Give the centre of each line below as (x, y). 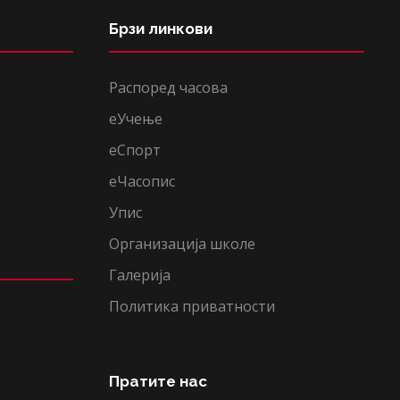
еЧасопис (142, 181)
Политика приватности (192, 306)
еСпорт (135, 150)
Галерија (140, 275)
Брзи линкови (161, 29)
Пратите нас (158, 381)
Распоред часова (168, 87)
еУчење (136, 119)
